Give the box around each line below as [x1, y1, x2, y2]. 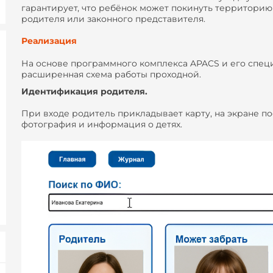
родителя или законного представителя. [21, 13, 205, 24]
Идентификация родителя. [21, 85, 147, 97]
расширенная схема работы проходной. [21, 68, 204, 80]
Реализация [21, 35, 79, 47]
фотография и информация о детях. [21, 118, 182, 130]
